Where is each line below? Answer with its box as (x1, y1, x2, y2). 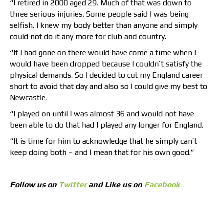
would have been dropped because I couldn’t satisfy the (10, 59, 202, 69)
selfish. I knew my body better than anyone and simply (10, 21, 197, 30)
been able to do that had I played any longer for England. (10, 120, 203, 130)
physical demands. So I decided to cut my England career (10, 70, 203, 80)
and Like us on (87, 180, 144, 190)
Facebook (144, 180, 180, 190)
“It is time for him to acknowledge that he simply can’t (10, 136, 197, 146)
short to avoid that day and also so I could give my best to (10, 82, 207, 91)
